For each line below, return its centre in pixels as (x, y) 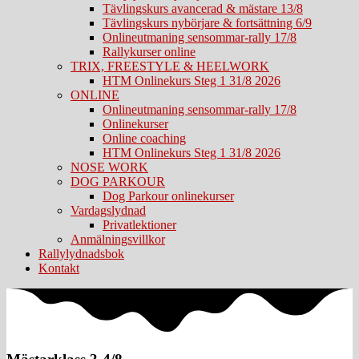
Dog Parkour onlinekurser (168, 196)
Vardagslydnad (108, 210)
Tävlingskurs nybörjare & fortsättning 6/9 (207, 23)
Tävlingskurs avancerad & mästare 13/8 (203, 8)
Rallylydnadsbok (81, 254)
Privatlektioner (139, 225)
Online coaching (144, 138)
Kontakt (59, 268)
